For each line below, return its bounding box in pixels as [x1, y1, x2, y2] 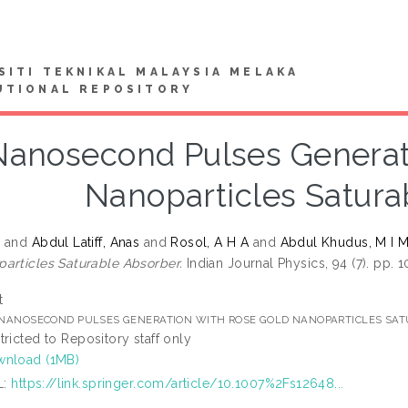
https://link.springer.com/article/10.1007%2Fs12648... [11, 375, 344, 391]
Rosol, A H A [170, 234, 250, 250]
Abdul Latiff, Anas [31, 234, 140, 250]
